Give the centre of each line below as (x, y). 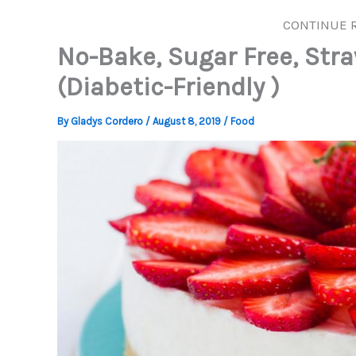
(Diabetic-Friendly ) (168, 87)
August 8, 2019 (188, 121)
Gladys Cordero (108, 121)
